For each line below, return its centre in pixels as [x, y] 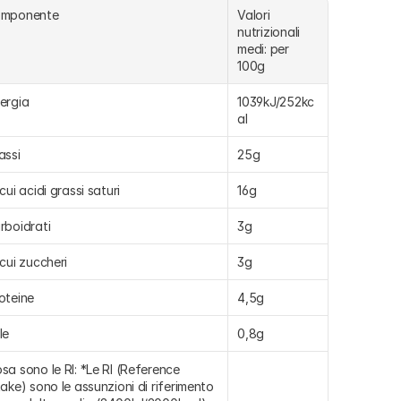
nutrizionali [269, 32]
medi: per [263, 49]
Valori [254, 15]
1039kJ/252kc [276, 102]
